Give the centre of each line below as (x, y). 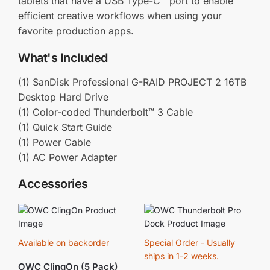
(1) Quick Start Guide (65, 127)
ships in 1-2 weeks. (181, 256)
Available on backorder (64, 242)
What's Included (63, 58)
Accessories (53, 184)
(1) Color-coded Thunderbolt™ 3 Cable (105, 112)
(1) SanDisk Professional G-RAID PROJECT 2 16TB (132, 82)
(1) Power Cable (55, 142)
